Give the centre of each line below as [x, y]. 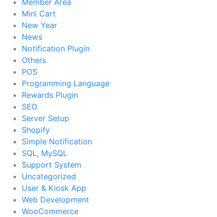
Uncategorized [49, 176]
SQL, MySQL [45, 153]
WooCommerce [50, 211]
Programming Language [66, 83]
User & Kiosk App [54, 188]
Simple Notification [57, 141]
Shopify [36, 130]
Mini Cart [39, 13]
